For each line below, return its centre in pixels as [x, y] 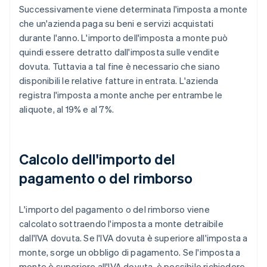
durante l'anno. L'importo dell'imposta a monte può [124, 37]
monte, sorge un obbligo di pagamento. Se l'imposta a [130, 252]
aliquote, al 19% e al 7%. [66, 109]
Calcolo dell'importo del [97, 159]
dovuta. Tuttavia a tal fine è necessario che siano [120, 66]
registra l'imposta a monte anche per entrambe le [121, 94]
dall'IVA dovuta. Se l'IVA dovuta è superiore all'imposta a [133, 237]
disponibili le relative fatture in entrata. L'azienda [119, 80]
